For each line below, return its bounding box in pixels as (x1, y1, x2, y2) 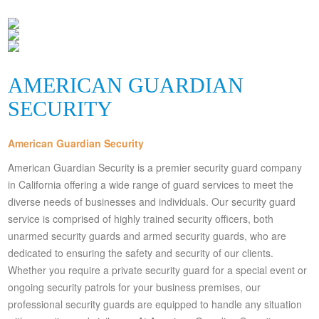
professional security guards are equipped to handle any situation (8, 297, 303, 312)
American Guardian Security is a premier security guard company (8, 160, 303, 175)
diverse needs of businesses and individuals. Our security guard (8, 194, 296, 209)
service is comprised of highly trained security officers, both (8, 211, 274, 226)
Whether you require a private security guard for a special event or (8, 263, 308, 278)
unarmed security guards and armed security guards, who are (8, 229, 287, 244)
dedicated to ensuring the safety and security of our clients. (8, 246, 274, 261)
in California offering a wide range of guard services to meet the (8, 177, 294, 192)
